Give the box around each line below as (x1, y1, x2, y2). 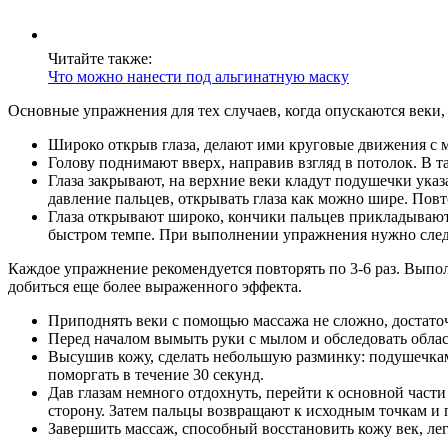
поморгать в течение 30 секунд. (48, 366, 264, 384)
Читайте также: (48, 50, 152, 68)
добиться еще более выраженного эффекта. (8, 278, 302, 296)
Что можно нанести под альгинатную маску (48, 68, 349, 86)
